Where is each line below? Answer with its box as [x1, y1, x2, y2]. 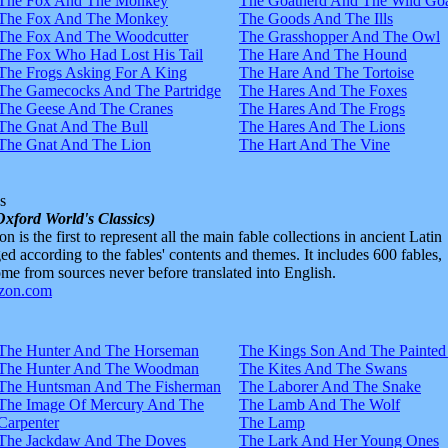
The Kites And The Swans [239, 359, 407, 377]
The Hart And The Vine [239, 135, 390, 153]
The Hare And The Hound [239, 45, 407, 63]
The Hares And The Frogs [239, 99, 405, 117]
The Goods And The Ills [239, 9, 393, 27]
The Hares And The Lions [239, 117, 405, 135]
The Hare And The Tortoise [239, 63, 414, 81]
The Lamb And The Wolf [239, 395, 400, 413]
